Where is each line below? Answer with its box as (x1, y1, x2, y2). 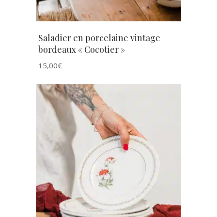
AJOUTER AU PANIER (71, 153, 146, 161)
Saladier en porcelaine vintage (38, 32, 160, 44)
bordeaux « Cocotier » (38, 44, 125, 55)
